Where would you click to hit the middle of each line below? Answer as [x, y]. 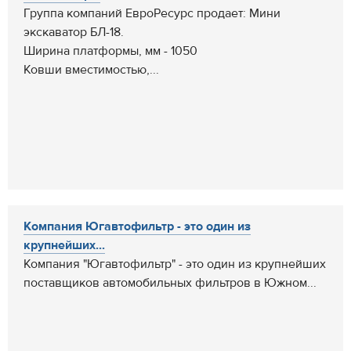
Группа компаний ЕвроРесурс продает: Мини [152, 13]
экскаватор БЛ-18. [74, 32]
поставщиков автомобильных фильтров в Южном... [170, 283]
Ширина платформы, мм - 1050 [110, 51]
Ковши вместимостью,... [91, 70]
